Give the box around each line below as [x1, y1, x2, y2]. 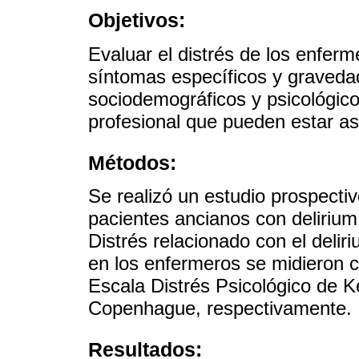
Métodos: [88, 151, 176, 174]
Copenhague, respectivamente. [88, 297, 352, 320]
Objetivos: [88, 9, 185, 32]
